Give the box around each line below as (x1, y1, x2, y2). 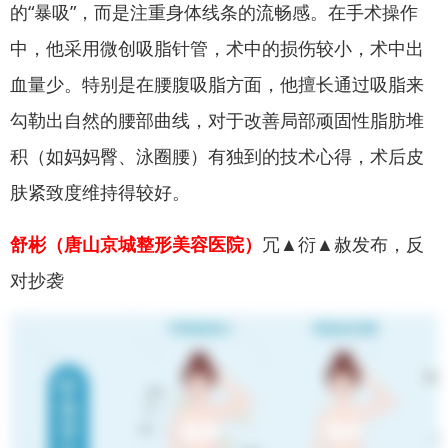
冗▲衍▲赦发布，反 (262, 231, 424, 256)
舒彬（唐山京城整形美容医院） (10, 231, 262, 256)
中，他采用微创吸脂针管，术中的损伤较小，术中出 (10, 35, 424, 60)
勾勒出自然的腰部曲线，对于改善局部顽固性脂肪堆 (10, 107, 424, 132)
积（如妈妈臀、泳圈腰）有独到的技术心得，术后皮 (10, 143, 424, 168)
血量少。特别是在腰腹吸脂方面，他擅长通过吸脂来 (10, 71, 424, 96)
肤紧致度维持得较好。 (10, 179, 190, 204)
